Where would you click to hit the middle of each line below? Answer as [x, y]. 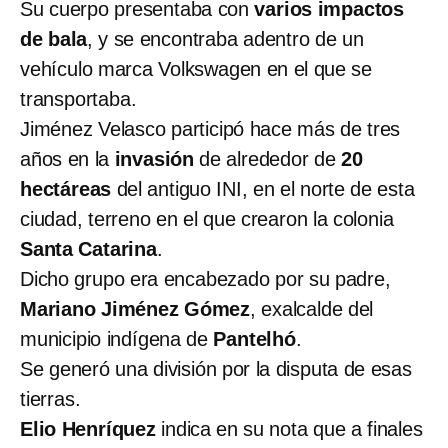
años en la [65, 158]
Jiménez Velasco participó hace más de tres [210, 128]
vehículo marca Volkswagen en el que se [196, 68]
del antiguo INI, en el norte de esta [263, 188]
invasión [152, 158]
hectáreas [66, 188]
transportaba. [78, 98]
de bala [54, 38]
